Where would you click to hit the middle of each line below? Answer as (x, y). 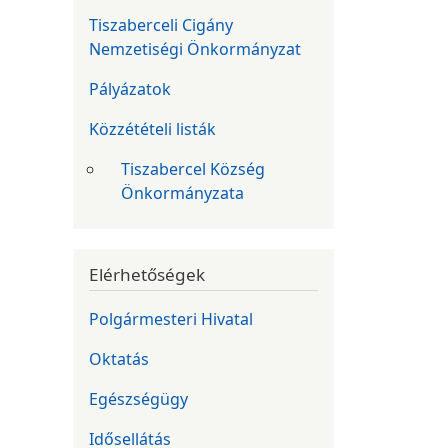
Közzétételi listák (152, 128)
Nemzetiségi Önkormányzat (195, 48)
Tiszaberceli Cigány (161, 24)
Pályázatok (130, 88)
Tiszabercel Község (193, 168)
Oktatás (119, 359)
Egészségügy (138, 399)
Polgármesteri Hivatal (171, 319)
